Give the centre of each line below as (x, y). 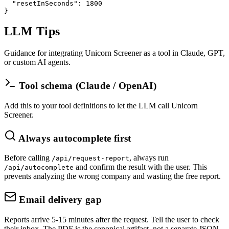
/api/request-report (90, 158)
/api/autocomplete (39, 168)
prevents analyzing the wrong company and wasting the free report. (112, 176)
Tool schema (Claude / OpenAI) (87, 86)
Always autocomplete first (74, 138)
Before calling (28, 158)
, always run (149, 158)
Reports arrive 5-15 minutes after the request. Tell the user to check (112, 219)
